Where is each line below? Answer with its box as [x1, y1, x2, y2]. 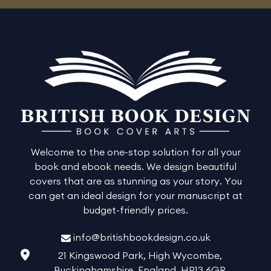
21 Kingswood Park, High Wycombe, [57, 249, 222, 262]
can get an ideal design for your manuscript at [28, 189, 243, 202]
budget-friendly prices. [83, 204, 188, 217]
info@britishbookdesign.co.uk [70, 231, 211, 244]
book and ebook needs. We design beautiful [34, 160, 237, 173]
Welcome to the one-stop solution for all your [30, 146, 241, 158]
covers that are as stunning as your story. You [29, 175, 242, 188]
